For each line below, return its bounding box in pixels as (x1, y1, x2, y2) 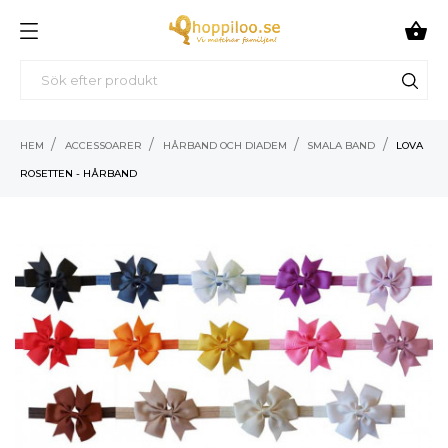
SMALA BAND (307, 138, 376, 152)
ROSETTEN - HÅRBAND (20, 166, 137, 180)
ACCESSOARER (64, 138, 142, 152)
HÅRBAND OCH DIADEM (162, 138, 287, 152)
